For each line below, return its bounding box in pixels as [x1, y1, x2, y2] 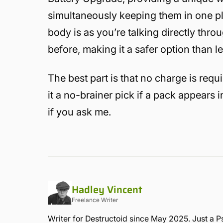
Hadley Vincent [72, 181, 143, 198]
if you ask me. [48, 106, 111, 118]
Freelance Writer [72, 196, 118, 204]
